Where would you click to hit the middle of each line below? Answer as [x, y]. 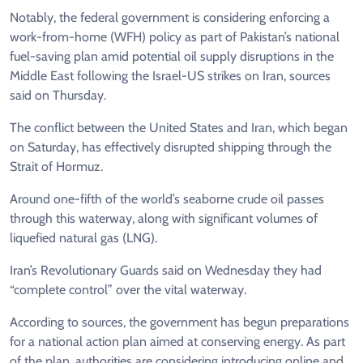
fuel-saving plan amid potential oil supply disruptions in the [172, 56]
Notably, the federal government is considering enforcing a [170, 17]
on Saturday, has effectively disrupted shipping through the [171, 147]
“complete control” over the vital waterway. [128, 289]
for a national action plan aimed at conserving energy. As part [177, 341]
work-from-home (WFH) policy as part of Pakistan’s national [175, 36]
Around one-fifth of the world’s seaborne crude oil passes [167, 199]
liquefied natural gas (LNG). [83, 237]
